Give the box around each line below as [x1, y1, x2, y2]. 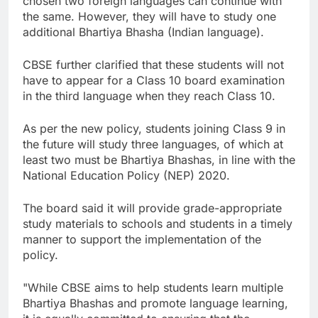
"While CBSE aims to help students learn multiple [23, 280, 283, 295]
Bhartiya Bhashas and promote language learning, [23, 295, 288, 310]
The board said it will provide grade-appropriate [23, 200, 282, 215]
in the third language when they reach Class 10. [23, 88, 275, 103]
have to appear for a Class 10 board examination [23, 72, 285, 87]
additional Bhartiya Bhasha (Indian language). [23, 24, 264, 39]
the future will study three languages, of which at [23, 136, 283, 151]
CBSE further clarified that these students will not [23, 57, 284, 72]
